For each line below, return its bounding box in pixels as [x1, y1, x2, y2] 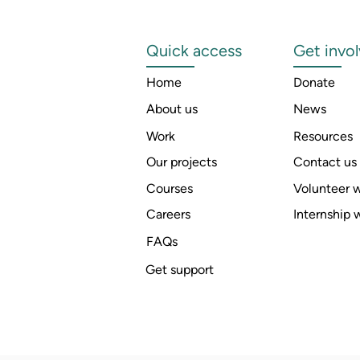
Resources [293, 129, 353, 144]
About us [146, 101, 198, 117]
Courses [146, 181, 193, 196]
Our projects [146, 154, 217, 170]
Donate [293, 75, 335, 90]
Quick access [146, 41, 246, 60]
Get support [145, 262, 214, 277]
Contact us [293, 154, 357, 170]
